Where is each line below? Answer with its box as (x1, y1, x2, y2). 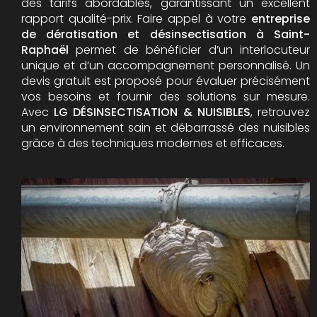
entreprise (250, 11, 310, 27)
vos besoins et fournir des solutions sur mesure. (21, 88, 310, 105)
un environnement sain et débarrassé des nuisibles (21, 120, 310, 136)
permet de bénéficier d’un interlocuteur (69, 42, 310, 58)
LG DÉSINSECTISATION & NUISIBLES (54, 104, 250, 120)
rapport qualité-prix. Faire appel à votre (21, 11, 251, 27)
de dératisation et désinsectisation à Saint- (21, 26, 310, 42)
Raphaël (21, 42, 69, 58)
